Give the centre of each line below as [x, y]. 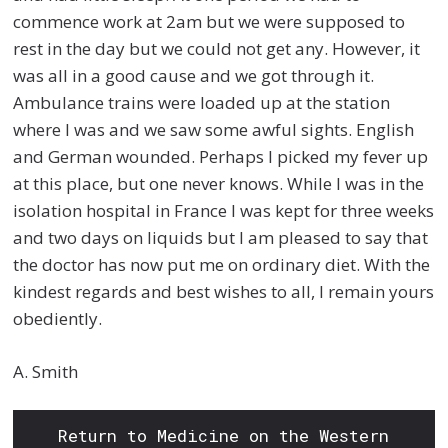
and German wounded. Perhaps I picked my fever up [221, 157]
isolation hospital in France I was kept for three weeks [224, 211]
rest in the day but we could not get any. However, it [217, 49]
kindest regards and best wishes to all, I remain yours [224, 292]
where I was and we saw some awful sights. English [214, 130]
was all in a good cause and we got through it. [194, 76]
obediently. [58, 319]
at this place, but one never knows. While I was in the [219, 184]
